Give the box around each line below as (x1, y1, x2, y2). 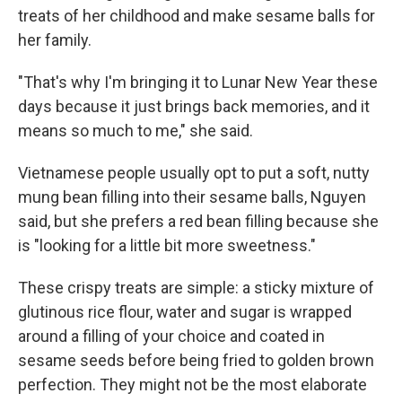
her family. (18, 31, 92, 49)
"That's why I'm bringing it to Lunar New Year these (18, 73, 378, 92)
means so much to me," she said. (18, 121, 253, 140)
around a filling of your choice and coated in (18, 327, 325, 345)
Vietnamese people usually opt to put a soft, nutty (18, 163, 370, 182)
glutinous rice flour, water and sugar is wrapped (18, 302, 352, 321)
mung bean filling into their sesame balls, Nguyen (18, 188, 366, 206)
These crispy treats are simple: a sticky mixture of (18, 278, 374, 297)
